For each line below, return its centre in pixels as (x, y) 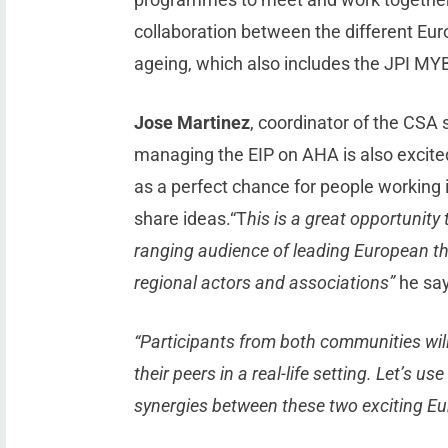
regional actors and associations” (265, 283)
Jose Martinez (192, 123)
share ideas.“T (191, 219)
